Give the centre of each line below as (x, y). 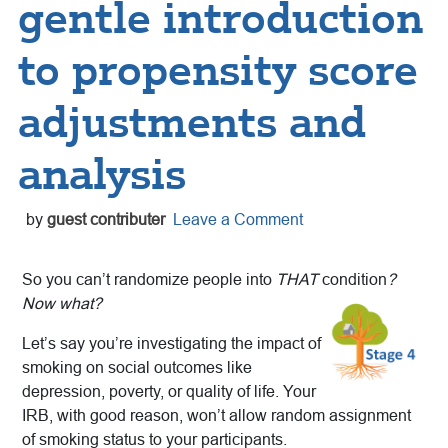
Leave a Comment (238, 220)
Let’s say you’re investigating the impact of (171, 344)
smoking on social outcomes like (137, 368)
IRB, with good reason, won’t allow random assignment (216, 416)
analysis (102, 174)
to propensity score (218, 70)
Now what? (62, 304)
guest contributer (106, 220)
